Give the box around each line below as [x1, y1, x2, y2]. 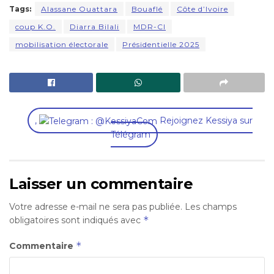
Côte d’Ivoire [177, 4, 228, 14]
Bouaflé [131, 4, 163, 14]
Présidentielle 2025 [122, 40, 199, 50]
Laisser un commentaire [9, 175, 193, 193]
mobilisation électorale [15, 40, 108, 50]
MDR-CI [133, 22, 166, 32]
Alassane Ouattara [41, 4, 117, 14]
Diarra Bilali [70, 22, 119, 32]
